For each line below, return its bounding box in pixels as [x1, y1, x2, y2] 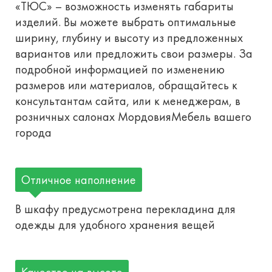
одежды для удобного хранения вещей [15, 216, 215, 233]
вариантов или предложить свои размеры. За [15, 45, 253, 61]
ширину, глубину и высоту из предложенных [15, 29, 243, 46]
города [15, 124, 52, 140]
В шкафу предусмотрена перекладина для [15, 200, 236, 217]
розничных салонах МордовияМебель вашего [15, 108, 251, 124]
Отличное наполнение [21, 171, 136, 188]
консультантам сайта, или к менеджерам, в [15, 92, 240, 109]
